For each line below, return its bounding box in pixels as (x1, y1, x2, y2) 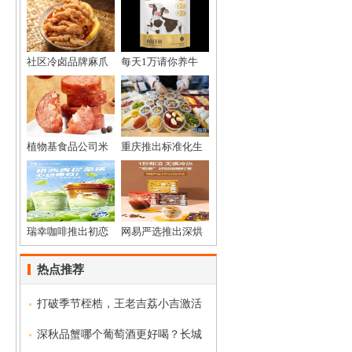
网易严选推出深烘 (121, 225, 203, 237)
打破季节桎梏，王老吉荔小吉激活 (37, 298, 202, 310)
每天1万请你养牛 (121, 56, 198, 68)
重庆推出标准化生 (121, 141, 203, 152)
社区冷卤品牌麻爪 (27, 56, 108, 68)
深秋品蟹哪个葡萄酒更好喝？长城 (37, 328, 202, 340)
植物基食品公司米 (27, 141, 108, 152)
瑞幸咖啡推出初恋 (27, 225, 108, 237)
